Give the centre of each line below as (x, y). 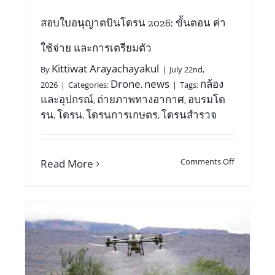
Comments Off (208, 162)
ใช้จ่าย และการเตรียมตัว (96, 48)
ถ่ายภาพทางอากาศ (140, 99)
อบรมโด (206, 99)
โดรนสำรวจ (189, 115)
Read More (67, 164)
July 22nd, (187, 70)
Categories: (89, 85)
